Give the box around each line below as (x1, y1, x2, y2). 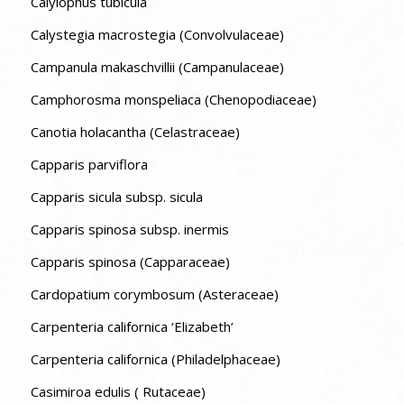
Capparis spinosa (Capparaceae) (30, 252, 230, 271)
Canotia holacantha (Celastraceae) (30, 122, 240, 141)
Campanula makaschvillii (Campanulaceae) (30, 57, 284, 76)
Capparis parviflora (30, 154, 148, 173)
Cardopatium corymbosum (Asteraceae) (30, 284, 279, 303)
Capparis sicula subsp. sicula (30, 187, 203, 206)
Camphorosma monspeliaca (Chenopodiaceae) (30, 89, 317, 108)
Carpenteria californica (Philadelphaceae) (30, 349, 280, 368)
